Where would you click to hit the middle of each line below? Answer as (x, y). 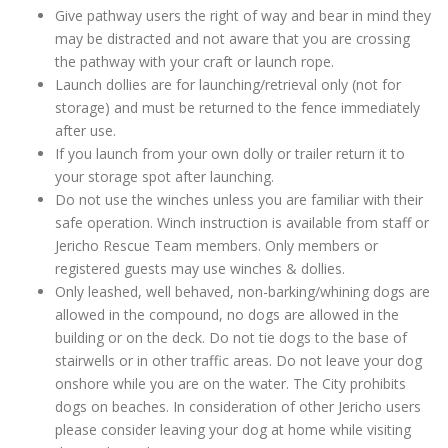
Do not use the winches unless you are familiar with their (239, 199)
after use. (85, 130)
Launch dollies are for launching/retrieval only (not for (228, 84)
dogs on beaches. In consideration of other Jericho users (238, 406)
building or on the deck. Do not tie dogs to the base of (231, 337)
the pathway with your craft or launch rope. (194, 61)
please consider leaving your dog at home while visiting (233, 429)
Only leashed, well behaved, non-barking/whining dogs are (242, 291)
